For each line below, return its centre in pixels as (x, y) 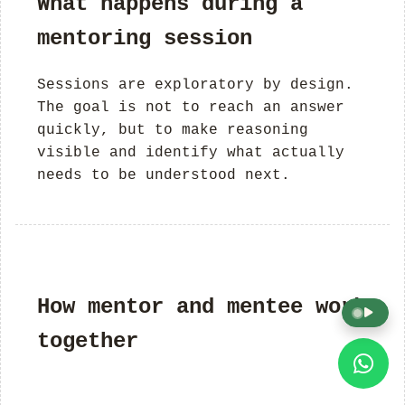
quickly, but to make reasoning (173, 130)
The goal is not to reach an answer (191, 107)
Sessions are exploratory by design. (195, 85)
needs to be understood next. (164, 175)
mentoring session (145, 38)
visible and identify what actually (191, 152)
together (88, 341)
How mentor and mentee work (202, 306)
